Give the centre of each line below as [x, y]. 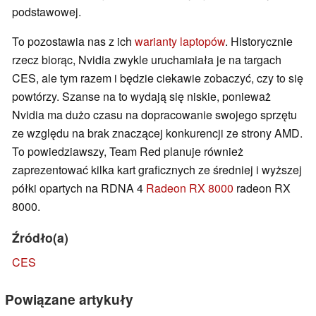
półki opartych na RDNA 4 [79, 188]
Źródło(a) [40, 238]
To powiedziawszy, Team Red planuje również [128, 152]
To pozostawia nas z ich [73, 42]
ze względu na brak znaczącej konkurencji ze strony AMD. [157, 133]
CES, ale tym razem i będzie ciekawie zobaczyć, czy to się [158, 78]
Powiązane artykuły [69, 299]
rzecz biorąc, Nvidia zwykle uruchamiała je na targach [147, 60]
